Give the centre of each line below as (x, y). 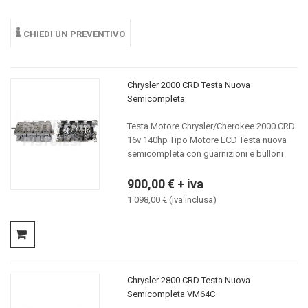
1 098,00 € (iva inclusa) (172, 199)
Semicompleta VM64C (171, 294)
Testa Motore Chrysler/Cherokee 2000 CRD (211, 126)
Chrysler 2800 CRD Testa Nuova (188, 280)
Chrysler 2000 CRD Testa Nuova (188, 85)
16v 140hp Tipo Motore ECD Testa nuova (207, 140)
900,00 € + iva (165, 184)
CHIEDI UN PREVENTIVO (74, 34)
